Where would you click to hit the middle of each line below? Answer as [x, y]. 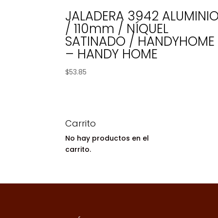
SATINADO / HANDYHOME [140, 41]
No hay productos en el [107, 138]
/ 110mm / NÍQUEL [117, 28]
